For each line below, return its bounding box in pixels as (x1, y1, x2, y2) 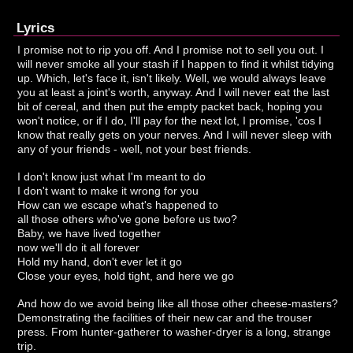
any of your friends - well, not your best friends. (17, 142, 252, 155)
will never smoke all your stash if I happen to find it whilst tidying (17, 57, 335, 70)
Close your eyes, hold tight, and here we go (17, 269, 235, 282)
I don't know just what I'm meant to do (17, 169, 206, 183)
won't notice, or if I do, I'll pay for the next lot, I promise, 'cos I (17, 113, 322, 127)
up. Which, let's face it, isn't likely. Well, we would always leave (17, 71, 327, 84)
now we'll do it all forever (17, 240, 140, 254)
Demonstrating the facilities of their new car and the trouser (17, 310, 313, 324)
